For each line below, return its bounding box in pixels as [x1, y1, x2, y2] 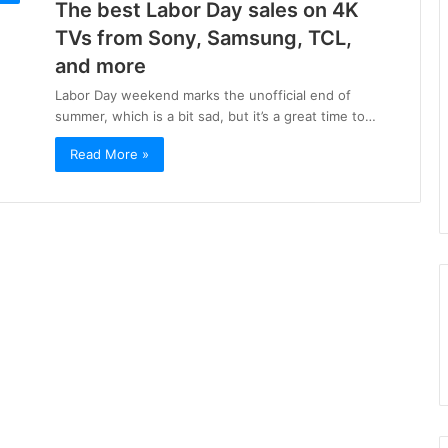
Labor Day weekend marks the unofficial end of [55, 87, 351, 103]
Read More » [70, 146, 149, 162]
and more [55, 54, 146, 78]
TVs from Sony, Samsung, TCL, [55, 26, 352, 50]
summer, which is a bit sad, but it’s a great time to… [55, 108, 376, 124]
